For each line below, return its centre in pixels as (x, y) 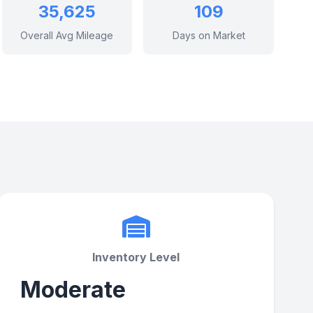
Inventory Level (136, 257)
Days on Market (209, 35)
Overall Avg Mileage (67, 35)
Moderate (73, 290)
